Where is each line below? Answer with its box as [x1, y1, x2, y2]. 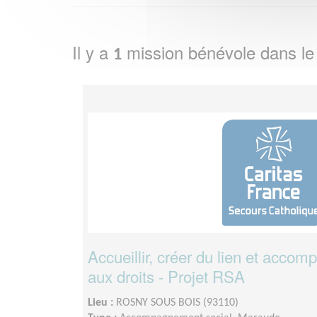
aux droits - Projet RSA [88, 265, 245, 288]
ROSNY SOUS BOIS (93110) [116, 297, 238, 309]
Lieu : [88, 297, 116, 309]
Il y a [72, 40, 113, 65]
